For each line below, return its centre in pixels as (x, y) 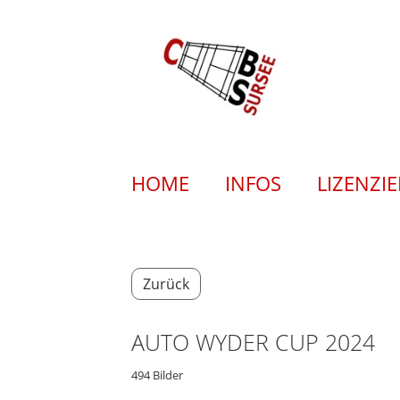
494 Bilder (157, 375)
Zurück (166, 284)
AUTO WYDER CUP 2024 (253, 342)
